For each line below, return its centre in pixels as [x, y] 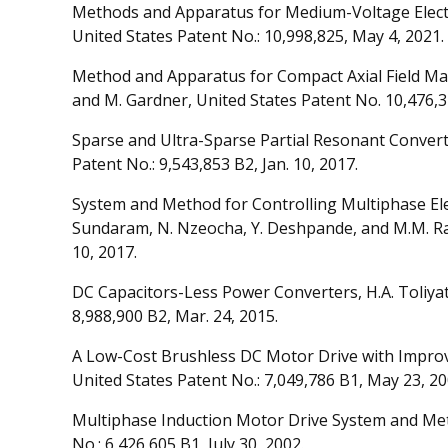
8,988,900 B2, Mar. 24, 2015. [175, 316]
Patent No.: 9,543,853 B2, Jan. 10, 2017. [215, 164]
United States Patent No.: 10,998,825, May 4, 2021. [258, 36]
